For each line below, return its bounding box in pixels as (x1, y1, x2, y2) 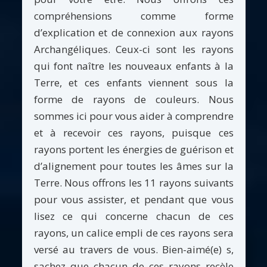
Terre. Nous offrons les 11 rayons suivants (33, 175, 234, 190)
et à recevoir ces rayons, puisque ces (33, 125, 234, 139)
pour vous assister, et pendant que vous (33, 192, 234, 206)
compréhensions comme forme (33, 8, 234, 23)
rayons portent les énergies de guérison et (33, 142, 234, 156)
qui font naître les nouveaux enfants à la (33, 58, 234, 73)
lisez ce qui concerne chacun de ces (33, 209, 234, 223)
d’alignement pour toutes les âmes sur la (33, 159, 234, 173)
